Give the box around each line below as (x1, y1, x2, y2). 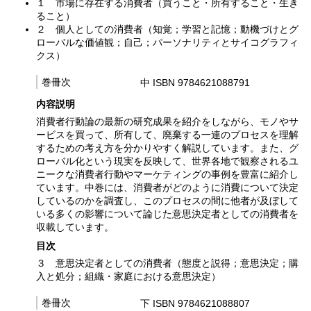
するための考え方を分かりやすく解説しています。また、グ (36, 142, 299, 154)
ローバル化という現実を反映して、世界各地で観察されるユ (36, 155, 299, 167)
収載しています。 (36, 221, 114, 233)
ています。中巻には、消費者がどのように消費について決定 (36, 182, 299, 194)
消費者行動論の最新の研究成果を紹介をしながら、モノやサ (36, 116, 299, 128)
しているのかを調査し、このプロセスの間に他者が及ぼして (36, 195, 299, 207)
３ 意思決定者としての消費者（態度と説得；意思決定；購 (36, 258, 299, 269)
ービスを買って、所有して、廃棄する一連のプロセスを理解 (36, 129, 299, 141)
